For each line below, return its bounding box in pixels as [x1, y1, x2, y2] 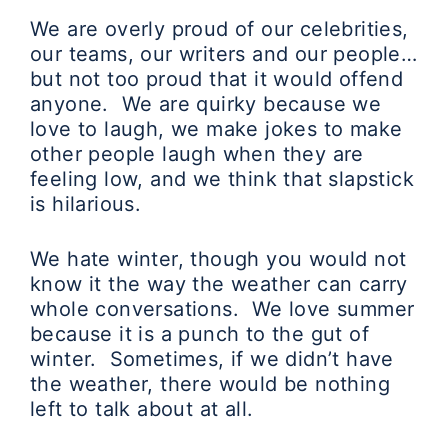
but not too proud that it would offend [30, 67, 404, 91]
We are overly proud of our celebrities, [30, 17, 409, 41]
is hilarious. [30, 192, 142, 216]
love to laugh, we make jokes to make [30, 117, 403, 141]
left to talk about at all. [30, 397, 254, 421]
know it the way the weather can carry [30, 272, 408, 296]
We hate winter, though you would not [30, 247, 407, 271]
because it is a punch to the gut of [30, 322, 369, 346]
